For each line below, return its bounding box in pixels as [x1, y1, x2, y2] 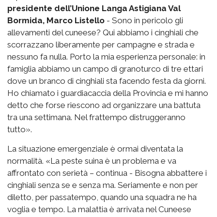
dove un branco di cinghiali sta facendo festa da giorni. [7, 76, 206, 86]
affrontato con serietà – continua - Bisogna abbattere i [7, 168, 207, 178]
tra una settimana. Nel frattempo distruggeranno [7, 112, 186, 122]
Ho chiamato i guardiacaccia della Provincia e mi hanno [7, 88, 208, 98]
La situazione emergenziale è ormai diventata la [7, 144, 183, 154]
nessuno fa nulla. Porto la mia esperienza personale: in [7, 52, 205, 62]
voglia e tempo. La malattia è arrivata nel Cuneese [7, 204, 191, 214]
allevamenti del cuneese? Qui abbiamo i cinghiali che [7, 28, 199, 37]
